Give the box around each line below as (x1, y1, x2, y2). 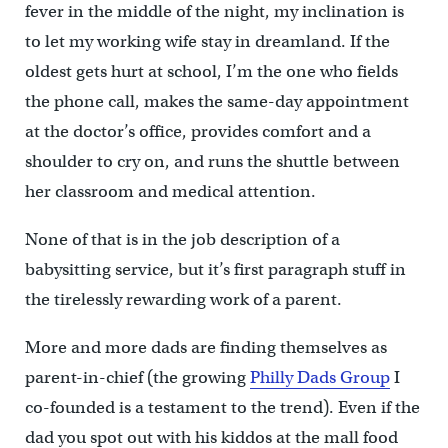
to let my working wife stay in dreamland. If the (24, 30, 390, 52)
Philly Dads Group (249, 366, 390, 388)
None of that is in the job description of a (24, 228, 340, 250)
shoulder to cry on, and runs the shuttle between (24, 150, 400, 172)
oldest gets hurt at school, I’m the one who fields (24, 60, 398, 82)
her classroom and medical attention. (24, 180, 316, 202)
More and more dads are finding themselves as (24, 336, 387, 358)
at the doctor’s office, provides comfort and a (24, 120, 371, 142)
